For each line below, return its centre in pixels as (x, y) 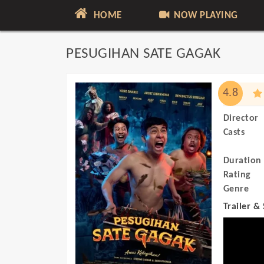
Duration (242, 161)
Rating (237, 175)
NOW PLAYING (204, 16)
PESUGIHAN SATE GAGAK (143, 54)
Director (241, 118)
